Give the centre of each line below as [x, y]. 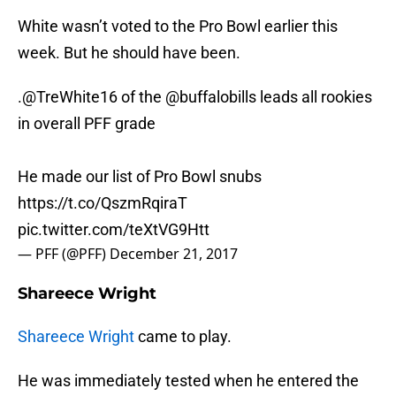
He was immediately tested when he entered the [188, 381]
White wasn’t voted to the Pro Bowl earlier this [178, 27]
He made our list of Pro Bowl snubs [140, 177]
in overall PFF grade [87, 124]
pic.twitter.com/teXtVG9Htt [114, 230]
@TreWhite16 [70, 97]
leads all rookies [314, 97]
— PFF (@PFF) [64, 254]
